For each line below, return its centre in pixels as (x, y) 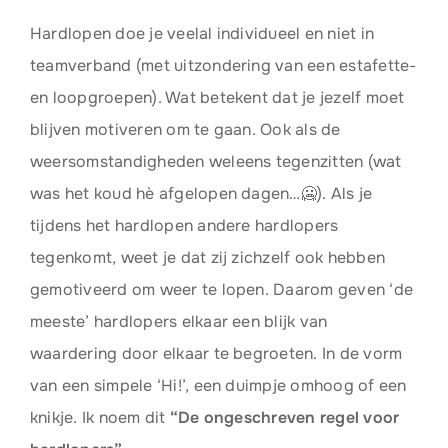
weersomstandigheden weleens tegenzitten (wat (215, 161)
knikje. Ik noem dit (99, 417)
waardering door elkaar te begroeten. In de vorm (216, 353)
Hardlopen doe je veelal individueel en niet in (202, 33)
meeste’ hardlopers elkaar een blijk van (178, 321)
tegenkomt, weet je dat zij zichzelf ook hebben (207, 257)
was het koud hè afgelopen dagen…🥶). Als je (201, 193)
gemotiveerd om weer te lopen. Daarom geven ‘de (221, 289)
